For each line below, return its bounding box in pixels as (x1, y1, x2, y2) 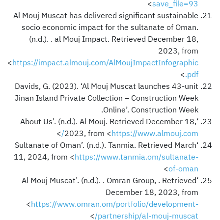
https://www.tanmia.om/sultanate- (75, 151, 198, 163)
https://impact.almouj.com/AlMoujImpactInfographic (12, 56, 198, 69)
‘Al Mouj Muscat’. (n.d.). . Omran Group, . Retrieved (22, 174, 196, 187)
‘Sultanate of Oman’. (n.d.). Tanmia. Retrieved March (15, 139, 196, 151)
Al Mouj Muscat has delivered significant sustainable (13, 9, 198, 22)
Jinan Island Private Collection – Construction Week (15, 92, 198, 104)
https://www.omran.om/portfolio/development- (31, 198, 198, 210)
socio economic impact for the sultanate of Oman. (22, 21, 198, 33)
